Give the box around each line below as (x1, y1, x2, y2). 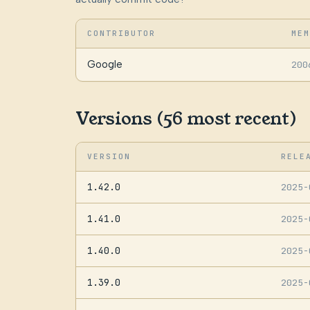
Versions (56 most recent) (75, 106, 297, 131)
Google (86, 58, 122, 71)
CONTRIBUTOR (86, 28, 156, 39)
